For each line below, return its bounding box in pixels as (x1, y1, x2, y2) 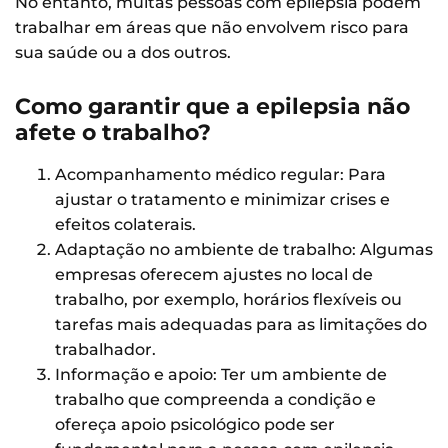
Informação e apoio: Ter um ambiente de (55, 364, 387, 384)
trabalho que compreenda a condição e (55, 389, 376, 409)
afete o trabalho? (15, 118, 211, 146)
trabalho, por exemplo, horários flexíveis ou (55, 289, 402, 309)
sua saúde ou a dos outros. (15, 43, 231, 63)
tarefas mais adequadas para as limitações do (55, 314, 427, 334)
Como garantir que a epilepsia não (15, 92, 410, 120)
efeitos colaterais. (55, 214, 196, 234)
